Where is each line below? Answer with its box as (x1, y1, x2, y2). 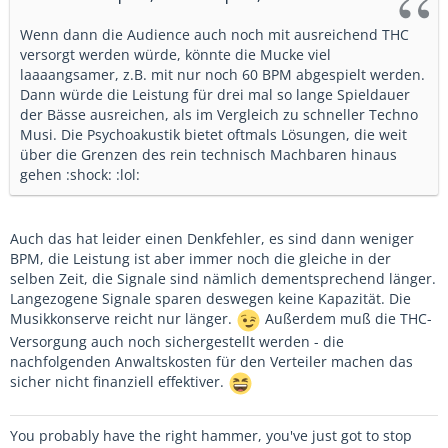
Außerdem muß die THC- (261, 309, 432, 329)
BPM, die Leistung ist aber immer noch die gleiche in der (10, 249, 391, 268)
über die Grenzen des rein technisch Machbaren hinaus (20, 145, 397, 164)
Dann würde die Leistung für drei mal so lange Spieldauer (20, 85, 410, 104)
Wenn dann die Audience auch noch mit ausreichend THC (20, 25, 409, 44)
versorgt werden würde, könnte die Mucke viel (20, 45, 331, 64)
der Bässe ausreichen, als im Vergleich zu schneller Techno (20, 105, 418, 124)
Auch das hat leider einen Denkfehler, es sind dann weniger (10, 229, 414, 248)
